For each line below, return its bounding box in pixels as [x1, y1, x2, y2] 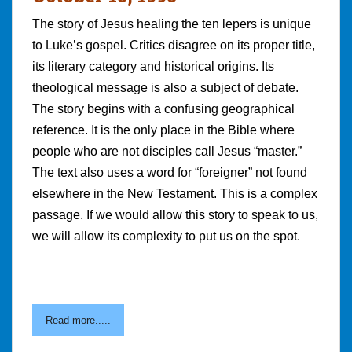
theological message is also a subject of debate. [32, 80, 299, 94]
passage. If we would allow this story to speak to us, [32, 207, 318, 222]
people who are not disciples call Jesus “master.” [32, 144, 302, 158]
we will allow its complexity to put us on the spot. [32, 229, 300, 243]
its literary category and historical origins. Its [32, 59, 274, 73]
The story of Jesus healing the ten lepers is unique [32, 16, 311, 31]
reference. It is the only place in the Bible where [32, 123, 295, 137]
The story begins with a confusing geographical [32, 101, 295, 115]
